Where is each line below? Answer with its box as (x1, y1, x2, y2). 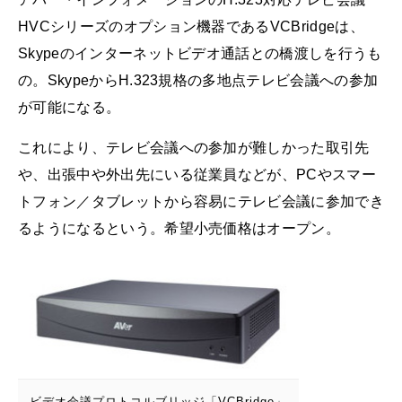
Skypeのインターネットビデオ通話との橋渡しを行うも (18, 46, 382, 62)
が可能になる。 (18, 100, 121, 116)
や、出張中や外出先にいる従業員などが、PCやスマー (18, 167, 376, 183)
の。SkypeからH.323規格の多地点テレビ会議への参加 (18, 73, 379, 89)
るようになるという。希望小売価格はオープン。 (18, 221, 341, 237)
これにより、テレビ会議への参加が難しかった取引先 (18, 140, 370, 156)
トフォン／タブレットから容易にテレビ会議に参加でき (18, 194, 385, 210)
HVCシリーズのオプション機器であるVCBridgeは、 (18, 19, 364, 35)
